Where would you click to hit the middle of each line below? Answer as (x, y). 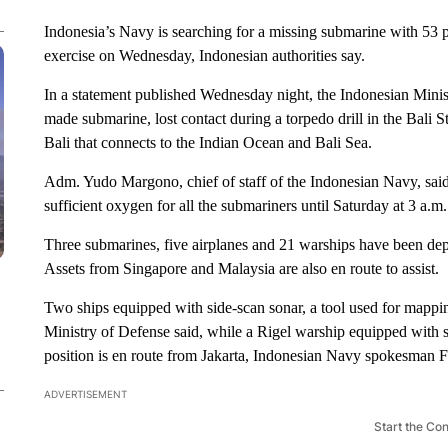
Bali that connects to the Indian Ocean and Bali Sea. (207, 142)
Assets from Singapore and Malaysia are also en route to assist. (241, 268)
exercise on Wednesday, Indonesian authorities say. (204, 55)
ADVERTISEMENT (85, 394)
